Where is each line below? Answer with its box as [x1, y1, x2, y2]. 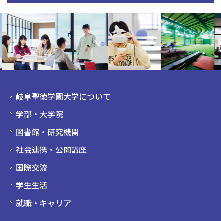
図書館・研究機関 [16, 126, 79, 138]
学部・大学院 [16, 108, 63, 120]
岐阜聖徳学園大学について [16, 90, 110, 102]
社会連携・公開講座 [16, 144, 87, 155]
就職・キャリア [16, 197, 71, 209]
